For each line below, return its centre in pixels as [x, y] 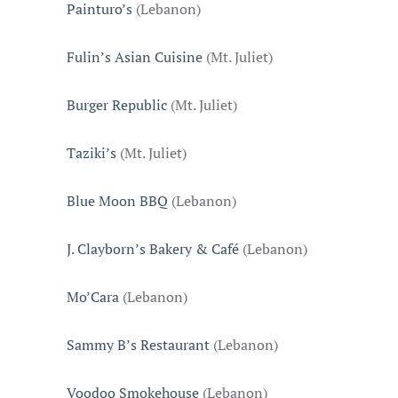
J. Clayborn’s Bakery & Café [153, 249]
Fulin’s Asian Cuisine [135, 57]
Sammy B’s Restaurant [138, 345]
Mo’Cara [93, 297]
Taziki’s [92, 153]
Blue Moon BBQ [117, 201]
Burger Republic [117, 105]
